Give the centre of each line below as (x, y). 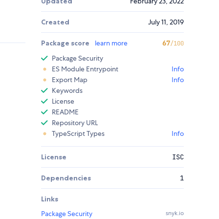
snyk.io (175, 213)
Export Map (70, 80)
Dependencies (66, 178)
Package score (66, 43)
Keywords (67, 91)
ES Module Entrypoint (85, 69)
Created (55, 22)
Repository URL (75, 123)
